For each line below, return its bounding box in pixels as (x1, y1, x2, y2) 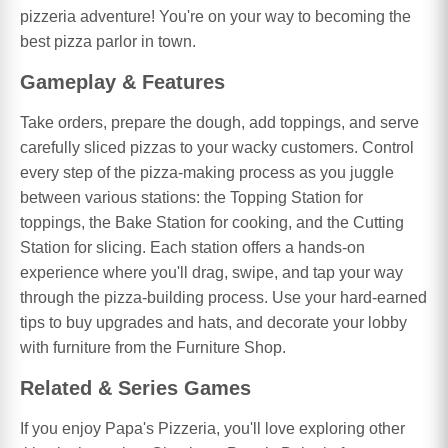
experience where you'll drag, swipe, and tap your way (20, 263, 403, 281)
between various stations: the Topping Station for (20, 188, 363, 206)
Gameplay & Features (20, 70, 225, 93)
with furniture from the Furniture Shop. (20, 338, 286, 356)
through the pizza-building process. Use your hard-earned (20, 288, 427, 306)
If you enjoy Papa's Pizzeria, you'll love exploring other (20, 419, 405, 437)
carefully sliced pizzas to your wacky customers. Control (20, 138, 414, 156)
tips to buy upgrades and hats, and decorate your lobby (20, 313, 407, 331)
